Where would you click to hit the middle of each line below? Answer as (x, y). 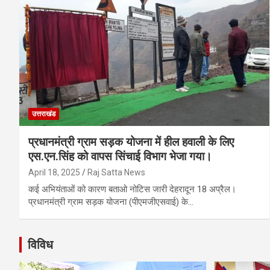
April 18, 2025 (54, 173)
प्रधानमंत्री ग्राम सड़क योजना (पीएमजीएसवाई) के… (111, 202)
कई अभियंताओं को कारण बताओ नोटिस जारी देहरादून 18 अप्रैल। (132, 190)
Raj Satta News (116, 173)
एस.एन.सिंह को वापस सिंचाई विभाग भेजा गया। (120, 157)
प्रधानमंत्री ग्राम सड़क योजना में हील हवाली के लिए (131, 142)
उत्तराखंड (44, 114)
